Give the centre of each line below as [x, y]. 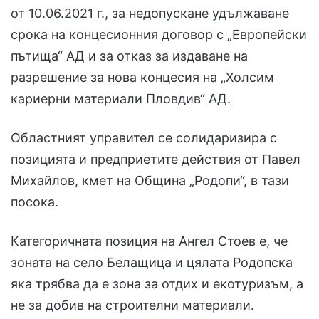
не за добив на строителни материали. [132, 305]
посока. [35, 202]
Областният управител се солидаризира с [144, 138]
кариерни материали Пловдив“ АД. [121, 99]
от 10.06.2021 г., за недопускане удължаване [150, 14]
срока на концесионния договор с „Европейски [159, 35]
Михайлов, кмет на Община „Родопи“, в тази [150, 181]
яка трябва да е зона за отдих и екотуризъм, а [157, 284]
